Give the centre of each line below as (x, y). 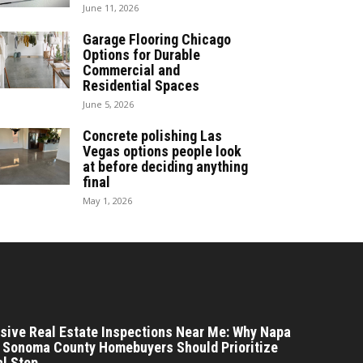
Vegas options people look (162, 151)
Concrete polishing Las (152, 135)
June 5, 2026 (108, 104)
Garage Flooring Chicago (157, 39)
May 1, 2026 (107, 200)
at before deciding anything (165, 166)
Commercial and (131, 70)
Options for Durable (141, 54)
